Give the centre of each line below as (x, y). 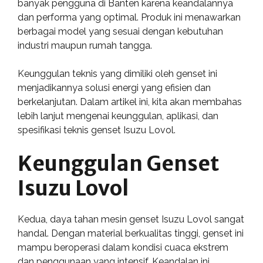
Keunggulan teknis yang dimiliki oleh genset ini (117, 74)
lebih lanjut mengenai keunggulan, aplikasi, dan (118, 116)
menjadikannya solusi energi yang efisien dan (114, 88)
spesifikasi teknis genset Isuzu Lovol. (97, 130)
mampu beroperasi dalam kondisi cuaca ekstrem (123, 247)
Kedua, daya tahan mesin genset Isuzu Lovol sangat (131, 219)
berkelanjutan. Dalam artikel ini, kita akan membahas (130, 102)
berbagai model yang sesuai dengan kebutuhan (120, 31)
